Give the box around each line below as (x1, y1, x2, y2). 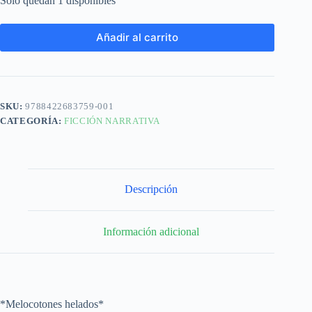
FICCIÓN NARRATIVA (64, 115, 160, 126)
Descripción (125, 183, 178, 196)
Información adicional (103, 225, 200, 237)
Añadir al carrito (96, 31, 179, 45)
